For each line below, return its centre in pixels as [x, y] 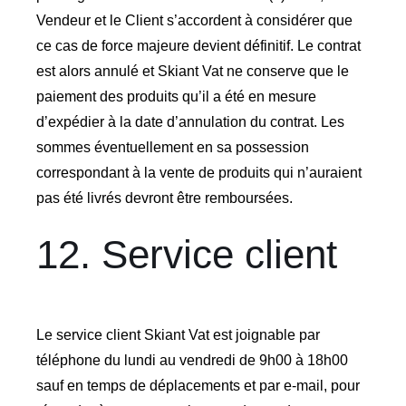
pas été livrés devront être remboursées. [164, 198]
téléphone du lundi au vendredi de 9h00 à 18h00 [192, 360]
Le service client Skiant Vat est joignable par [178, 334]
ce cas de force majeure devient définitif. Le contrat [198, 45]
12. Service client [186, 254]
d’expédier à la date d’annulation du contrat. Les [190, 121]
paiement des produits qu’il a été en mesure [176, 96]
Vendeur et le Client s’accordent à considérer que [194, 20]
